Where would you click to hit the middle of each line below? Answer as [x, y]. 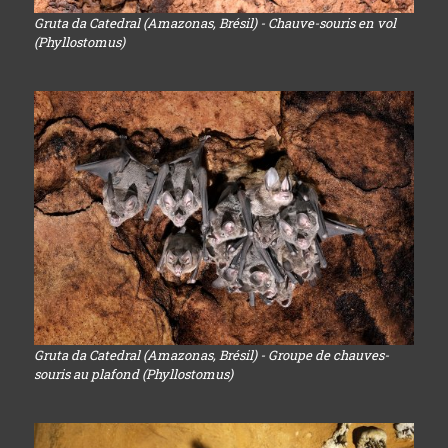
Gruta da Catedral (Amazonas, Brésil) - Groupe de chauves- [211, 354]
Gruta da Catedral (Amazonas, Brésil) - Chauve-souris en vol [214, 23]
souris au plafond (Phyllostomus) [133, 373]
